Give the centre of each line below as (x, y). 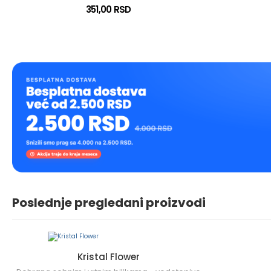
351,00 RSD (108, 9)
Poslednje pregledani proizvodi (109, 202)
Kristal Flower (108, 256)
